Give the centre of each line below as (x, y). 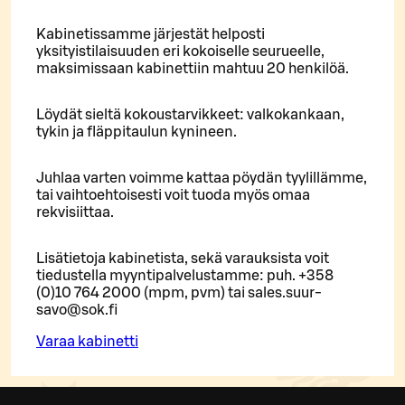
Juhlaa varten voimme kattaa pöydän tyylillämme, (202, 179)
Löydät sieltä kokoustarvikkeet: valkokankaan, (190, 115)
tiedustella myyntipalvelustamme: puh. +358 (185, 276)
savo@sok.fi (77, 311)
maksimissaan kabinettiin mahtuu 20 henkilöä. (193, 69)
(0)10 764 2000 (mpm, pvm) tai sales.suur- (179, 293)
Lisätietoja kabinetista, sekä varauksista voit (183, 259)
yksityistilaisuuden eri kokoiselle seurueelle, (180, 52)
